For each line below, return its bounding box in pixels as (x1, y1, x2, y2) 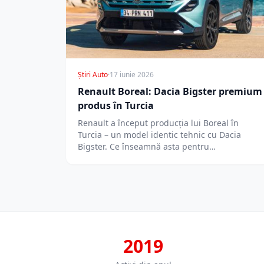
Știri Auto (78, 69, 108, 80)
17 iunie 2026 (110, 69, 154, 80)
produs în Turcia (78, 98, 154, 112)
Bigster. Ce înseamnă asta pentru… (78, 140, 216, 152)
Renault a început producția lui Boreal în (78, 117, 239, 128)
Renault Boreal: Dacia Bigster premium (78, 84, 262, 98)
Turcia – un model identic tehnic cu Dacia (78, 128, 241, 140)
